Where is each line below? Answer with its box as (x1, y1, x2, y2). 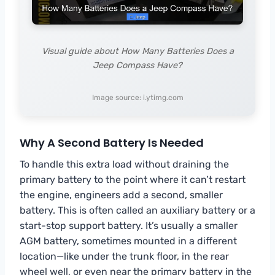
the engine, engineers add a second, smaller (20, 189, 223, 201)
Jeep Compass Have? (93, 60, 182, 71)
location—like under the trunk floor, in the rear (20, 250, 229, 263)
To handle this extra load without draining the (20, 158, 229, 171)
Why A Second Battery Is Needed (20, 135, 204, 151)
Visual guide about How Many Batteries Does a (41, 46, 234, 57)
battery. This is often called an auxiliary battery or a (20, 204, 255, 217)
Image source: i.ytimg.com (91, 93, 184, 103)
